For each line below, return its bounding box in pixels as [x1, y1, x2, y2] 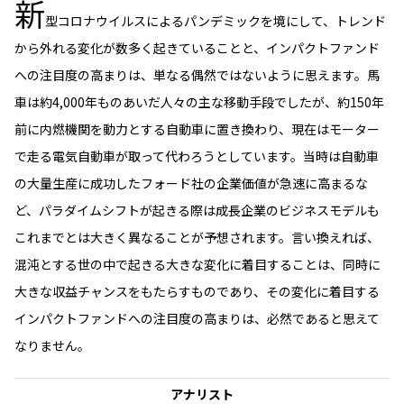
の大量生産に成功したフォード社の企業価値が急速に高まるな [14, 174, 368, 192]
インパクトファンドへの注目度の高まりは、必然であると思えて [14, 309, 380, 327]
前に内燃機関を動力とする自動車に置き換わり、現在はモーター [14, 120, 380, 138]
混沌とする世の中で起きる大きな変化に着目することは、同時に [14, 255, 381, 273]
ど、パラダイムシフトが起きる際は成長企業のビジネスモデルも [14, 201, 380, 219]
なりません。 [14, 336, 90, 354]
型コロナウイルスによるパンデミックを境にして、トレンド [45, 12, 386, 30]
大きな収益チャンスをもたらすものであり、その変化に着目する [14, 282, 380, 300]
